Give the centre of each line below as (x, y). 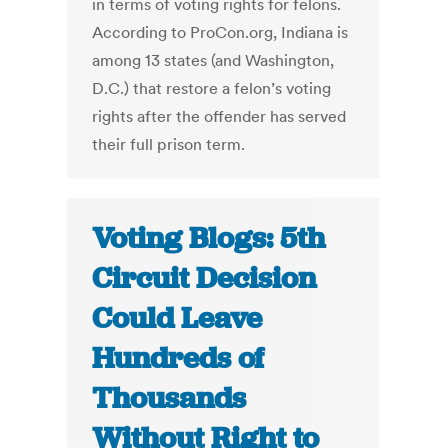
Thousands (169, 398)
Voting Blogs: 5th (209, 238)
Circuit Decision (204, 278)
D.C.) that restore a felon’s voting (212, 88)
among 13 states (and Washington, (213, 60)
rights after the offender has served (219, 116)
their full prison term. (169, 144)
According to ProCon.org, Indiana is (220, 32)
